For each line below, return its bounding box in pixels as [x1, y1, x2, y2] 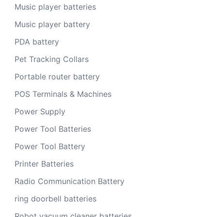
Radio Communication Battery [15, 176, 124, 186]
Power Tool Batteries [15, 124, 91, 134]
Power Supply [15, 107, 65, 116]
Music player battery [15, 19, 90, 29]
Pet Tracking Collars [15, 54, 89, 64]
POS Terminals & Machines [15, 89, 111, 99]
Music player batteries [15, 2, 96, 12]
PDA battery [15, 37, 59, 46]
